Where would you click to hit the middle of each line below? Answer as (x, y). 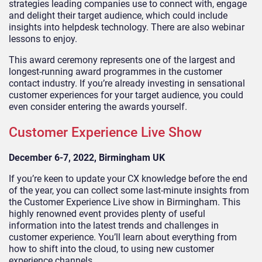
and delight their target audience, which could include (118, 15)
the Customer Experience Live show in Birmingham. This (125, 202)
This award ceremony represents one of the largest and (122, 60)
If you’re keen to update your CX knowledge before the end (128, 178)
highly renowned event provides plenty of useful (107, 213)
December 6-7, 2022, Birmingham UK (87, 157)
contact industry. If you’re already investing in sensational (127, 83)
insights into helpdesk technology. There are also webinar (127, 27)
